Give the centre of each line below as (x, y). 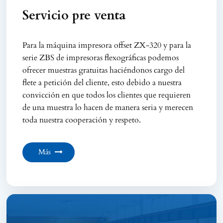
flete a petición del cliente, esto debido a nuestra (102, 82)
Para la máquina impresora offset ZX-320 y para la (107, 45)
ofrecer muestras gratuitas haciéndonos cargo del (104, 70)
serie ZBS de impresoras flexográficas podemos (101, 57)
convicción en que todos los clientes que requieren (107, 95)
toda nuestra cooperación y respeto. (82, 120)
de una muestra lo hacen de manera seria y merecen (108, 107)
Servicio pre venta (74, 15)
